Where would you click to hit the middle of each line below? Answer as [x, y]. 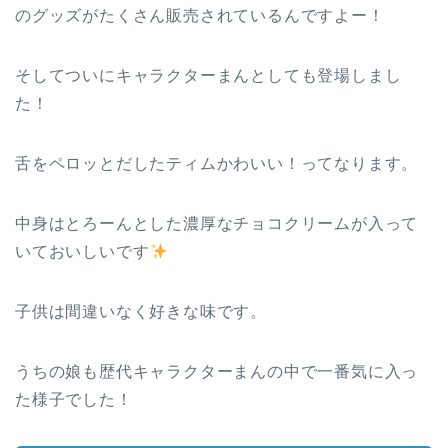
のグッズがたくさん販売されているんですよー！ [200, 16]
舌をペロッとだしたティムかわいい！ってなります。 [217, 164]
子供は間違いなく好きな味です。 [141, 312]
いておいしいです [82, 252]
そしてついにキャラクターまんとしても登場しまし [208, 76]
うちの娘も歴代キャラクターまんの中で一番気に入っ [217, 372]
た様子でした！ [74, 400]
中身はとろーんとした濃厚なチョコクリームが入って [217, 224]
